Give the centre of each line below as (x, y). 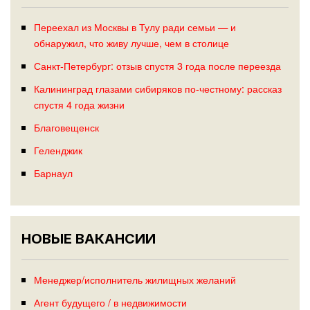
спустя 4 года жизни (79, 104)
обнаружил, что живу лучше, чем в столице (131, 42)
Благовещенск (66, 127)
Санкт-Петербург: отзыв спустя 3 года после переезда (157, 65)
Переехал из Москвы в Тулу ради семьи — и (135, 26)
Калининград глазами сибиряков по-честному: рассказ (157, 88)
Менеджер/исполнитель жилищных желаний (135, 280)
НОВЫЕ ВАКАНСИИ (89, 239)
